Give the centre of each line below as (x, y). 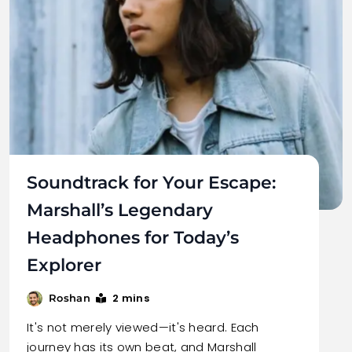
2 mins (131, 298)
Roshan (70, 298)
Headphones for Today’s (133, 238)
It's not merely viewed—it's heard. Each (143, 327)
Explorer (64, 265)
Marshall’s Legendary (120, 210)
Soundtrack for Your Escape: (151, 183)
